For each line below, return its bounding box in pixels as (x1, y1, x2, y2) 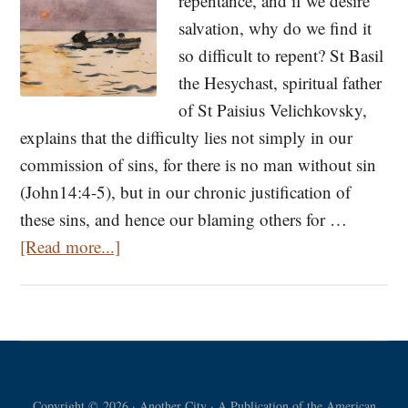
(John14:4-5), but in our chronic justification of (20, 179, 352, 203)
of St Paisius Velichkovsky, (178, 97, 368, 121)
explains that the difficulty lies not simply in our (20, 125, 353, 148)
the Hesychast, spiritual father (178, 70, 382, 94)
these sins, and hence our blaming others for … (20, 207, 348, 230)
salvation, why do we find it (178, 15, 372, 39)
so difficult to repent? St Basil (178, 43, 384, 66)
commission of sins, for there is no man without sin (20, 152, 377, 176)
